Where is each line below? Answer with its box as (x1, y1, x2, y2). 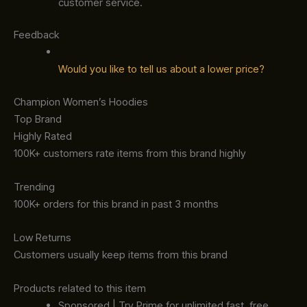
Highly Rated (14, 129, 72, 143)
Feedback (14, 28, 59, 42)
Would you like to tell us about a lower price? (58, 62, 265, 76)
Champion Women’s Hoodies (14, 95, 148, 108)
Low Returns (14, 230, 71, 244)
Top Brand (14, 112, 62, 125)
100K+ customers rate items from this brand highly (14, 146, 246, 160)
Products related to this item (14, 281, 146, 295)
